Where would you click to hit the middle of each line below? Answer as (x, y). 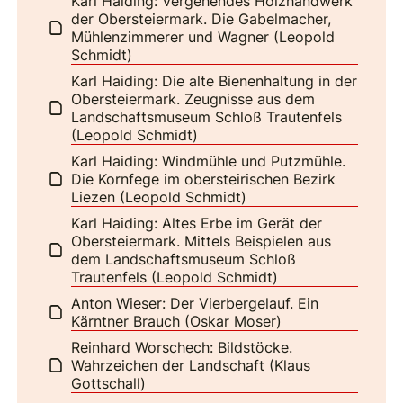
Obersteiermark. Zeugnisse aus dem (193, 99)
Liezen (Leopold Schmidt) (159, 197)
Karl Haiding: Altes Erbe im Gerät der (197, 223)
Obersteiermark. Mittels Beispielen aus (201, 241)
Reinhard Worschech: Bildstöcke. (182, 347)
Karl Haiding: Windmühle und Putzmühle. (209, 161)
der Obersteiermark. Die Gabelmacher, (201, 18)
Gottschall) (109, 383)
